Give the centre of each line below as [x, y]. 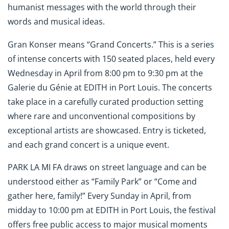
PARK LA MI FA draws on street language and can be [107, 167]
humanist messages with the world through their [102, 7]
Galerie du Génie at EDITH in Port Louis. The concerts [110, 87]
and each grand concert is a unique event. [88, 144]
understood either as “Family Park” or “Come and [102, 182]
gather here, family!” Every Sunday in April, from [99, 196]
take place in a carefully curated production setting [106, 101]
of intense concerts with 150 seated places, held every [111, 59]
